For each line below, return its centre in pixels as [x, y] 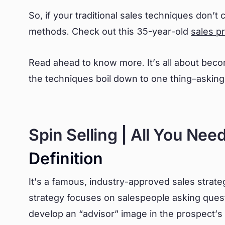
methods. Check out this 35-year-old [110, 31]
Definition [66, 158]
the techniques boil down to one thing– [113, 79]
